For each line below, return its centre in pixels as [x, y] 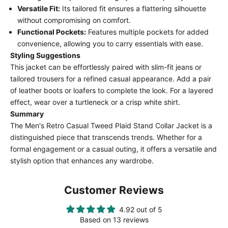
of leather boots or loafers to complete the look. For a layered [112, 90]
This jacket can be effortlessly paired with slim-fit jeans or [106, 67]
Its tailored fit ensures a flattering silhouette [133, 8]
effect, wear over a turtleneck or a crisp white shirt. [95, 102]
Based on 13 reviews [114, 219]
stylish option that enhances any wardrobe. [82, 160]
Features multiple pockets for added [147, 32]
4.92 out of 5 [140, 209]
